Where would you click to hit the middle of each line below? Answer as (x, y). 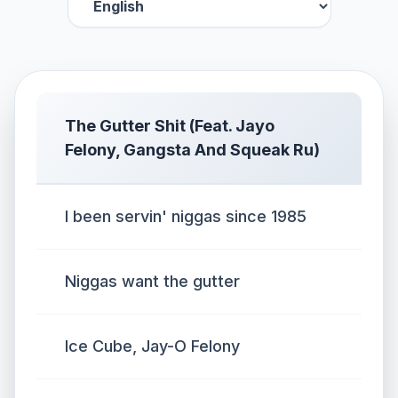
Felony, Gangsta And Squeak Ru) (192, 150)
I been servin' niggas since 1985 (186, 216)
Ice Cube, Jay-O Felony (152, 346)
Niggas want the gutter (152, 281)
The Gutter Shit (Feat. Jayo (170, 126)
